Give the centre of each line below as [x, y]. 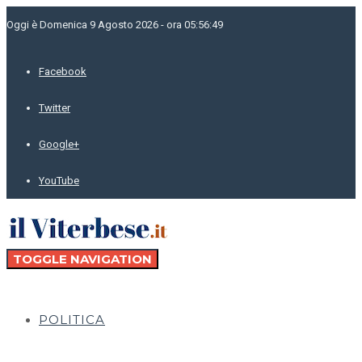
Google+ [59, 144]
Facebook [63, 72]
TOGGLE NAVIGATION [82, 259]
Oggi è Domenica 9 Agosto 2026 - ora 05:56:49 [115, 25]
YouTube [59, 181]
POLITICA [72, 320]
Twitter [55, 108]
